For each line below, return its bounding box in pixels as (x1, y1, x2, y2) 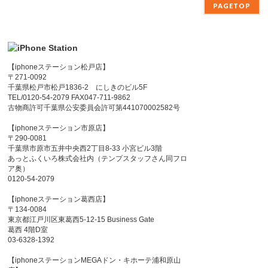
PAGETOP (212, 2, 251, 10)
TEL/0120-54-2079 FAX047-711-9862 (8, 93, 131, 102)
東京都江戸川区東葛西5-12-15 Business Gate (8, 215, 155, 224)
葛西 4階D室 (8, 226, 48, 234)
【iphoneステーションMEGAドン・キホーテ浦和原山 (8, 256, 181, 265)
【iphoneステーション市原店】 (8, 124, 110, 133)
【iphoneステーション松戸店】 (8, 63, 110, 72)
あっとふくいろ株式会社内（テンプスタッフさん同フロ (8, 154, 188, 163)
